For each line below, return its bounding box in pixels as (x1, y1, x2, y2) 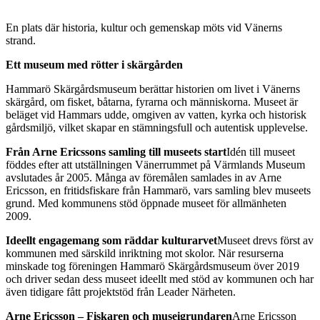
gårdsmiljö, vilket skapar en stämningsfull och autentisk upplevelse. (6, 121, 308, 134)
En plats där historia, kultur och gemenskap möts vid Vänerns (6, 21, 282, 34)
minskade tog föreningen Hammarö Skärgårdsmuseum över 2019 (6, 260, 299, 273)
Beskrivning (5, 9, 94, 29)
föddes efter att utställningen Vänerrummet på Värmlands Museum (6, 159, 305, 171)
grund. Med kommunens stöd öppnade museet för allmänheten (6, 197, 286, 210)
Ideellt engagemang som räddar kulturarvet (6, 234, 217, 247)
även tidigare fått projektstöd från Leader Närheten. (6, 286, 236, 299)
